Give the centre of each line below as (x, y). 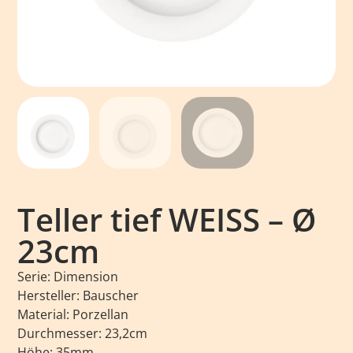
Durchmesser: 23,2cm (83, 333)
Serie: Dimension (68, 276)
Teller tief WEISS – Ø (167, 219)
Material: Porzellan (73, 314)
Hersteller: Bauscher (78, 295)
